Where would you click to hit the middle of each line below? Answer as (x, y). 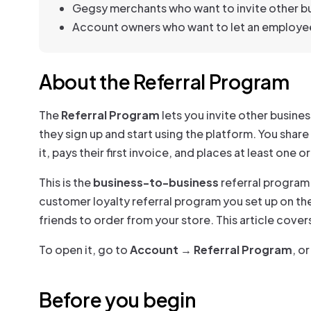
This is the (66, 182)
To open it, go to (84, 250)
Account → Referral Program (211, 250)
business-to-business (156, 182)
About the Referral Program (164, 82)
